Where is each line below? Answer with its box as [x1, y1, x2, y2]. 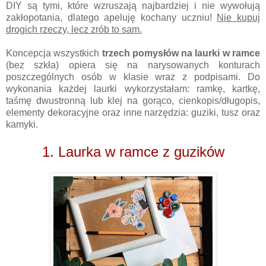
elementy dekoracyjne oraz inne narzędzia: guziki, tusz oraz [6, 107, 260, 118]
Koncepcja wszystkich [6, 47, 102, 58]
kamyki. [6, 119, 40, 129]
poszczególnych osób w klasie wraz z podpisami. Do [6, 71, 260, 82]
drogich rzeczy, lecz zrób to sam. [6, 24, 142, 34]
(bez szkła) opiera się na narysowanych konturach [6, 59, 260, 70]
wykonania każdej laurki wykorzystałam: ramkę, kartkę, [6, 83, 260, 94]
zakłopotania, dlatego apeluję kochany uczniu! [6, 12, 217, 23]
